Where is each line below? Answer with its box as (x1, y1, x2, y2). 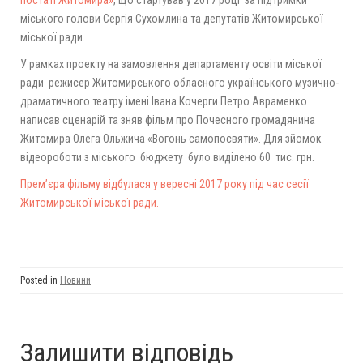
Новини (60, 275, 91, 287)
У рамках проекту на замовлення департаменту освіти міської (20, 58, 322, 71)
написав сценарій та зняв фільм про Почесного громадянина (20, 113, 315, 127)
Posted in (20, 275, 60, 287)
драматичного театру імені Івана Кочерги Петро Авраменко (20, 95, 307, 109)
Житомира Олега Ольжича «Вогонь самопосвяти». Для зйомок (20, 132, 322, 146)
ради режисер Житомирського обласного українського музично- (20, 76, 339, 90)
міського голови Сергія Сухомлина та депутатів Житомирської (20, 12, 323, 26)
